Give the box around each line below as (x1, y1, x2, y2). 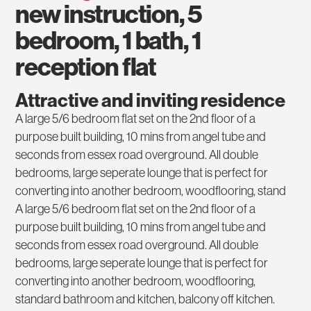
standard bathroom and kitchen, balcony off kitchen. (15, 292, 276, 307)
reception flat (15, 52, 157, 83)
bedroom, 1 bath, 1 (15, 26, 201, 56)
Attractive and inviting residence (15, 90, 286, 112)
